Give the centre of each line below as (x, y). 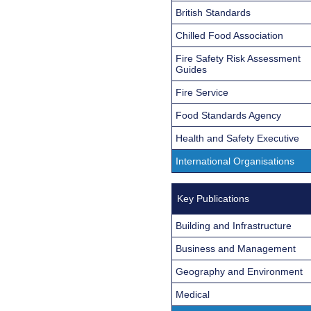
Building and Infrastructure (234, 225)
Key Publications (213, 198)
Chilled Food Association (229, 35)
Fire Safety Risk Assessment (238, 58)
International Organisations (235, 161)
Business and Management (236, 248)
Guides (191, 69)
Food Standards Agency (228, 115)
